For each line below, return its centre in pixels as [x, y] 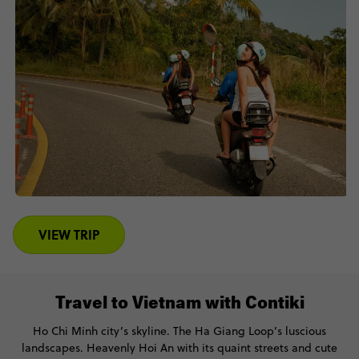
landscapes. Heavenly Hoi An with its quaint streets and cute [179, 348]
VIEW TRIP [69, 234]
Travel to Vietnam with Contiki [179, 305]
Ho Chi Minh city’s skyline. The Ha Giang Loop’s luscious [179, 331]
